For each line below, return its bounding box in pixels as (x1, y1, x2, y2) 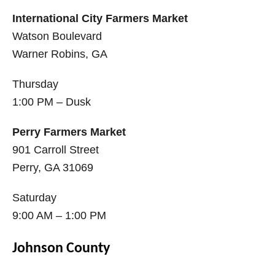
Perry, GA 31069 (12, 161, 93, 174)
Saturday (12, 192, 56, 204)
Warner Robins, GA (12, 48, 107, 61)
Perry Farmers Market (12, 126, 126, 139)
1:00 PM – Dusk (12, 96, 91, 109)
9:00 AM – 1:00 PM (12, 209, 106, 222)
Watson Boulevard (12, 30, 102, 43)
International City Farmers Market (12, 12, 188, 25)
